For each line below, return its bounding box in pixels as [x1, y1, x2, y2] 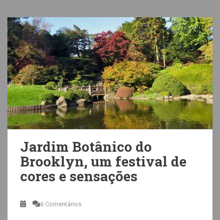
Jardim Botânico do [20, 137, 152, 156]
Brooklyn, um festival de [20, 152, 187, 170]
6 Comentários [40, 200, 82, 208]
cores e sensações [20, 167, 137, 185]
